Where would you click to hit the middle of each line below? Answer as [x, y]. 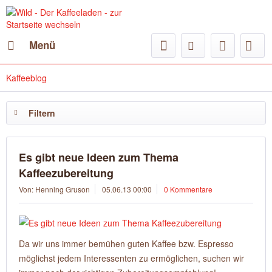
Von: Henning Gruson [54, 189]
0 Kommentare [188, 189]
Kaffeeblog [26, 78]
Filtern [42, 113]
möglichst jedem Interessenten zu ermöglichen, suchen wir [131, 258]
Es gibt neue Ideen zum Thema [99, 157]
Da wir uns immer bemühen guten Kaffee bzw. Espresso [126, 243]
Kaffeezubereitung [66, 173]
